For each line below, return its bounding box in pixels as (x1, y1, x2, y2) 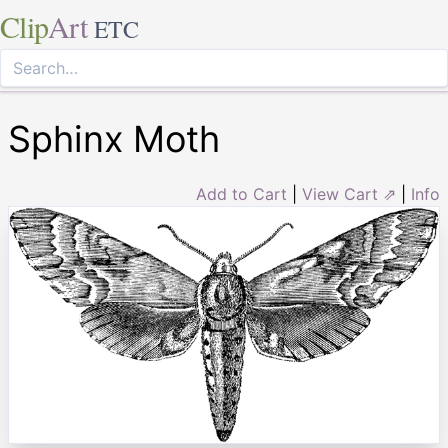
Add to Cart (196, 184, 287, 204)
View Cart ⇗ (302, 184, 396, 204)
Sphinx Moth (8, 117, 220, 161)
